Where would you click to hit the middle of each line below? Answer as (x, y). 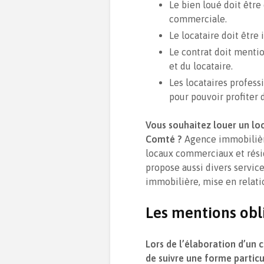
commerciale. (198, 19)
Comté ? (165, 139)
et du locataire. (201, 66)
